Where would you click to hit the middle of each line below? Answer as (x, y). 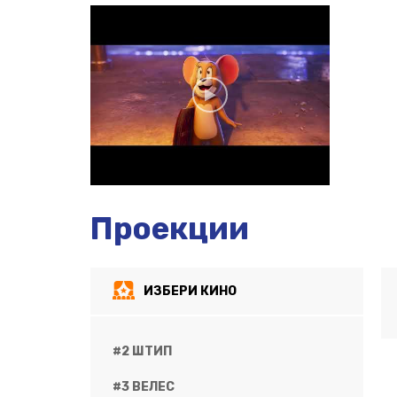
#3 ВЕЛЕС (144, 386)
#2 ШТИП (142, 351)
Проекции (170, 228)
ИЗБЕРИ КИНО (190, 291)
